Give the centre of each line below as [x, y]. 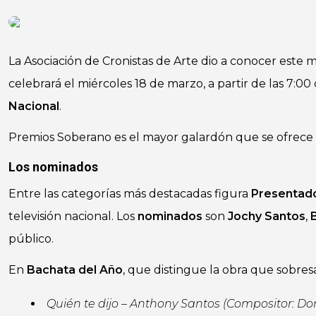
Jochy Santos [267, 216]
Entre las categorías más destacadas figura [130, 194]
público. [31, 239]
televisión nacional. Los [73, 216]
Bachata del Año [73, 270]
